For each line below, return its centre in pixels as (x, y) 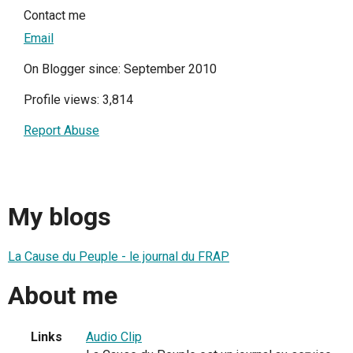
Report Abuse (61, 130)
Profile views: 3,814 (78, 99)
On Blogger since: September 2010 (120, 69)
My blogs (59, 217)
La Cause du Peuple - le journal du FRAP (119, 256)
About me (63, 296)
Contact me (55, 15)
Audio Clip (114, 337)
